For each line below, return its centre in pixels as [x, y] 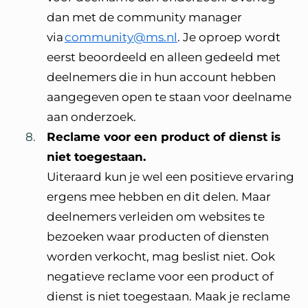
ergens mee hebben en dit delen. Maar [159, 197]
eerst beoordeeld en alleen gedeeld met [164, 57]
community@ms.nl [121, 37]
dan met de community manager [144, 17]
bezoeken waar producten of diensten [158, 236]
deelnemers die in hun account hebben [161, 77]
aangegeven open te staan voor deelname [169, 97]
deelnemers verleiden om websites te [156, 217]
